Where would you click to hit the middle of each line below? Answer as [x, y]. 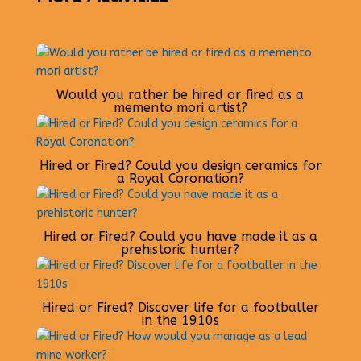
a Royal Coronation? [180, 178]
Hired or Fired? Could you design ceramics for [180, 165]
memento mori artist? [180, 107]
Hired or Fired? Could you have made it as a [180, 236]
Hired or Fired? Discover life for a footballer [180, 307]
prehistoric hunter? [180, 249]
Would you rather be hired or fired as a [180, 94]
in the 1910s [180, 320]
